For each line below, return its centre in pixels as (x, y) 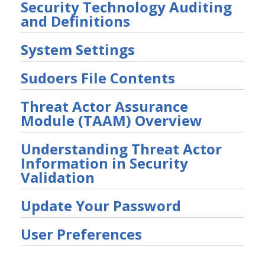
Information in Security (104, 163)
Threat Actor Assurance (104, 106)
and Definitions (75, 21)
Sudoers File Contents (98, 78)
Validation (58, 177)
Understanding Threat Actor (121, 149)
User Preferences (81, 234)
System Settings (78, 49)
